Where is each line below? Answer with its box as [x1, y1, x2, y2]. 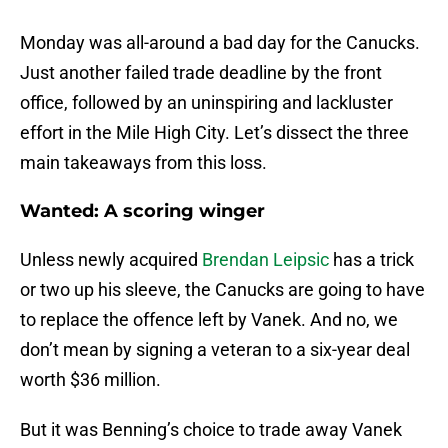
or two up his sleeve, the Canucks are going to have [20, 279, 425, 301]
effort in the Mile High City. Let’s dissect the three [20, 122, 409, 144]
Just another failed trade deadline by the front [20, 62, 382, 84]
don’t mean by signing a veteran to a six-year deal [20, 339, 410, 361]
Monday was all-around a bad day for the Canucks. [20, 32, 420, 54]
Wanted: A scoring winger [20, 200, 265, 223]
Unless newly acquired [20, 249, 202, 271]
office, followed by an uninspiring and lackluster [20, 92, 393, 114]
